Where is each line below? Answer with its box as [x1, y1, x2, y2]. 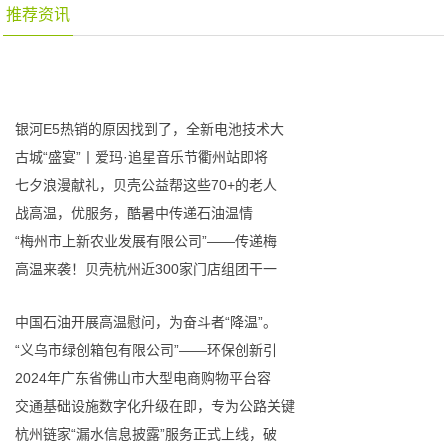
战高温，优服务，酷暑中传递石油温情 [15, 205, 254, 221]
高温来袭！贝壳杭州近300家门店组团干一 [15, 261, 278, 277]
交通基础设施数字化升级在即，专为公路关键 [15, 398, 296, 414]
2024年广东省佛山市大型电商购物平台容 [15, 370, 272, 386]
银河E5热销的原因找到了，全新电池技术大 [15, 121, 285, 137]
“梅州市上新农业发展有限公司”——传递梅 [15, 233, 278, 249]
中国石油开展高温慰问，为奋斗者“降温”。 [15, 314, 278, 330]
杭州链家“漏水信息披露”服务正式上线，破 [15, 426, 278, 442]
